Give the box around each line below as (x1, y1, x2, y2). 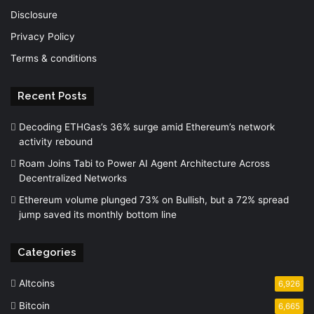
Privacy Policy (11, 31, 75, 42)
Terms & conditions (11, 53, 97, 64)
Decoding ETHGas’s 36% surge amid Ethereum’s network (19, 121, 275, 132)
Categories (18, 246, 76, 259)
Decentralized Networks (19, 172, 127, 184)
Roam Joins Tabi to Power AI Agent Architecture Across (19, 158, 270, 169)
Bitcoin (19, 300, 50, 311)
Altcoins (19, 278, 55, 289)
